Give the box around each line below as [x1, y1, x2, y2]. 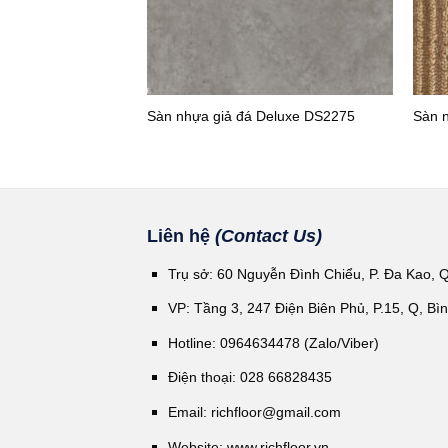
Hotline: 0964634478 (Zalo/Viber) [167, 334, 379, 351]
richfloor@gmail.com [210, 404, 341, 421]
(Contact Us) [215, 225, 322, 246]
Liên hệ [147, 225, 215, 246]
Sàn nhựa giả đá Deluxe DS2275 [146, 107, 355, 124]
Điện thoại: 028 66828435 [167, 369, 332, 386]
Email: [167, 404, 211, 421]
